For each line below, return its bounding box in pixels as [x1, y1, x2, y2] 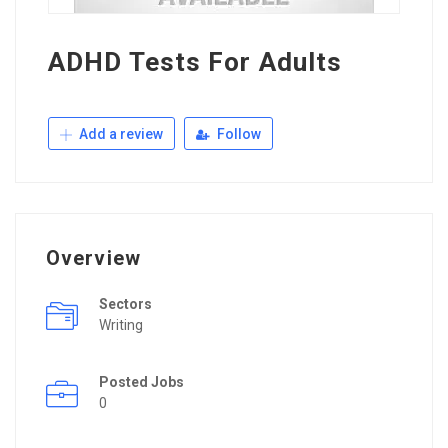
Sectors [99, 295, 152, 312]
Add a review [76, 125, 163, 142]
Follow [214, 125, 261, 142]
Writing [99, 316, 143, 333]
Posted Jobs [99, 373, 184, 390]
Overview [46, 245, 141, 270]
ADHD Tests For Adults [48, 46, 343, 77]
